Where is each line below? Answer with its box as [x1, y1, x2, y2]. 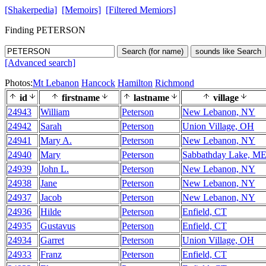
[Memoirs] [62, 5, 101, 15]
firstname [59, 93, 100, 103]
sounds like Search [195, 47, 261, 56]
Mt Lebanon [33, 78, 79, 88]
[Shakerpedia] [5, 5, 57, 15]
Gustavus [40, 221, 75, 231]
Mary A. [40, 135, 72, 145]
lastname [131, 93, 169, 103]
